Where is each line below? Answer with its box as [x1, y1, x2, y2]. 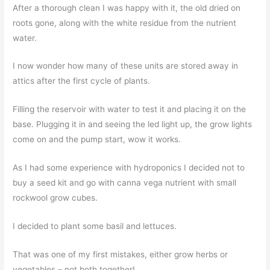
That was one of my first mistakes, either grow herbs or [13, 249, 228, 259]
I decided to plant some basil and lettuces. [13, 221, 177, 231]
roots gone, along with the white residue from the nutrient [13, 17, 237, 28]
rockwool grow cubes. [13, 193, 98, 203]
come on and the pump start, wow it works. [13, 134, 181, 145]
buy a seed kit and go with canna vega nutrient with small [13, 178, 237, 188]
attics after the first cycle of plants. [13, 76, 151, 86]
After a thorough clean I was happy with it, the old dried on [13, 2, 241, 13]
